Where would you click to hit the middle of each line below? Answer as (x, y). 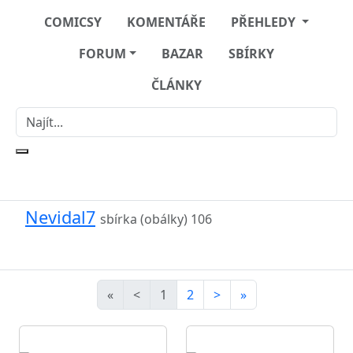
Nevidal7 (60, 217)
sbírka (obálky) (145, 219)
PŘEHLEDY (264, 22)
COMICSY (72, 22)
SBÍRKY (252, 54)
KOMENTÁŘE (166, 22)
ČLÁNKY (176, 85)
